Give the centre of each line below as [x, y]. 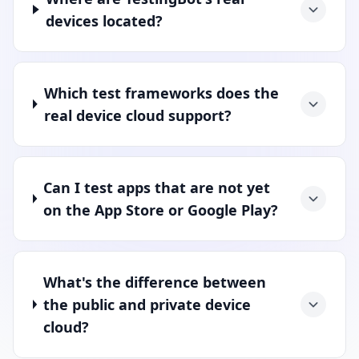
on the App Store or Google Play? [161, 210]
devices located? [105, 20]
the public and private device [147, 304]
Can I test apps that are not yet [157, 187]
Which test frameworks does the [161, 93]
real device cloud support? [137, 115]
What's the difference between [155, 282]
